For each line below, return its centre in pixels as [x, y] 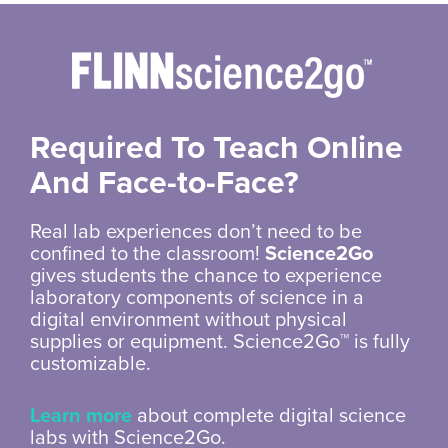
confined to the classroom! [147, 253]
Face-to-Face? [198, 182]
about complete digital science [269, 415]
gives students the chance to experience [206, 275]
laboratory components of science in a [197, 297]
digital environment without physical [188, 319]
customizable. [90, 363]
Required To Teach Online [216, 147]
